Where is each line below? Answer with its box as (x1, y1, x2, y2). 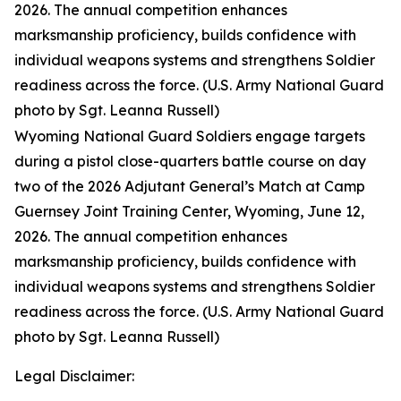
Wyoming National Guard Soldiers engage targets (14, 127, 365, 145)
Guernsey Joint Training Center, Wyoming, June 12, (14, 202, 364, 220)
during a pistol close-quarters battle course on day (14, 152, 366, 170)
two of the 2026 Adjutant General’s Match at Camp (14, 177, 365, 195)
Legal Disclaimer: (14, 367, 134, 385)
